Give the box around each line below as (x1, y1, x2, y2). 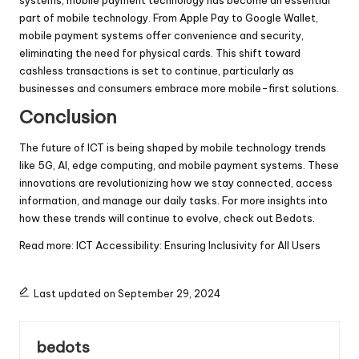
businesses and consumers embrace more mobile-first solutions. (19, 81, 339, 95)
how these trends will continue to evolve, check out (19, 212, 276, 225)
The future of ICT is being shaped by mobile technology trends (19, 141, 326, 155)
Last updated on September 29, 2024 (33, 288, 220, 301)
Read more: (19, 239, 76, 252)
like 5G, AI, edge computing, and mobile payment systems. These (19, 159, 339, 172)
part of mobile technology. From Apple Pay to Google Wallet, (19, 10, 318, 24)
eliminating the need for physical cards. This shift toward (19, 46, 301, 59)
